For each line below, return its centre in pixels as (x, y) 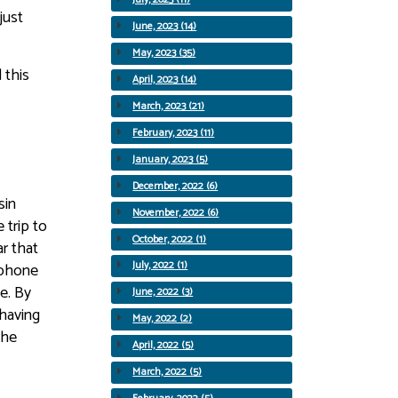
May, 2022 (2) (163, 319)
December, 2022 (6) (175, 186)
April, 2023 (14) (165, 79)
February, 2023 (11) (174, 132)
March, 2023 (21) (169, 106)
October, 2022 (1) (170, 239)
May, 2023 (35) (164, 52)
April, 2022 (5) (163, 346)
